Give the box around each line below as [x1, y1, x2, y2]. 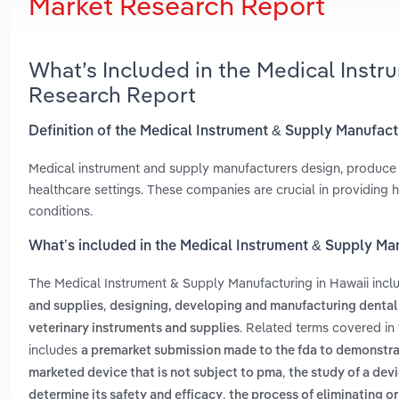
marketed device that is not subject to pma [28, 367, 282, 380]
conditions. [28, 201, 93, 219]
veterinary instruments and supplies [28, 322, 240, 336]
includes [28, 341, 81, 359]
